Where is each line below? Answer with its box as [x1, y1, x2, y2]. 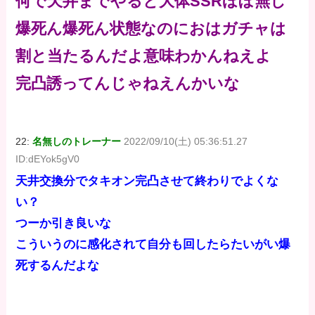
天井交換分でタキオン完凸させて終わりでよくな [15, 174, 279, 188]
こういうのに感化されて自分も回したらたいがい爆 [15, 238, 291, 251]
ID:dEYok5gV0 [15, 153, 80, 165]
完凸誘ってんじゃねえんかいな [15, 74, 240, 92]
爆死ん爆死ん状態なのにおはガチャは [15, 19, 287, 37]
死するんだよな [15, 259, 100, 272]
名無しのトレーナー [32, 135, 122, 147]
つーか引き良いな [15, 217, 112, 230]
